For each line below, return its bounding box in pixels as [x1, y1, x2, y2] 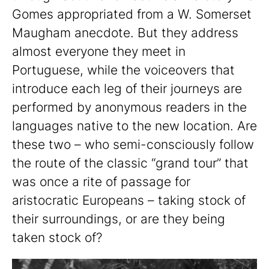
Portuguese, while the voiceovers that [12, 62, 235, 77]
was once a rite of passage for [12, 174, 190, 189]
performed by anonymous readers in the [12, 99, 247, 115]
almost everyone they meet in [12, 43, 186, 59]
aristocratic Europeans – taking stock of [12, 192, 246, 208]
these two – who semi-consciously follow [12, 136, 254, 152]
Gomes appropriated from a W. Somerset [12, 6, 252, 22]
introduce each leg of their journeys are [12, 80, 242, 96]
